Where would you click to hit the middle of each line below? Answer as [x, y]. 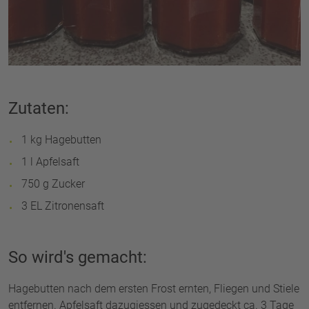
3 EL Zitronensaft [63, 206]
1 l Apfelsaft [50, 162]
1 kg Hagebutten [61, 140]
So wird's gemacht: [78, 257]
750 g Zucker [53, 184]
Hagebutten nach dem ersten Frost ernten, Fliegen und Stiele [154, 289]
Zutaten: [39, 108]
